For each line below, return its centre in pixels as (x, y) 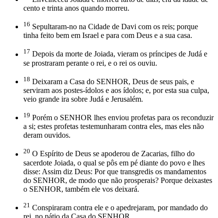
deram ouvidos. (47, 135)
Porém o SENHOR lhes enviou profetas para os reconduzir (122, 118)
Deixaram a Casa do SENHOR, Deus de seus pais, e (112, 81)
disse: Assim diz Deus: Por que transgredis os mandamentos (115, 171)
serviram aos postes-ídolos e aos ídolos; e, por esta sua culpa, (116, 90)
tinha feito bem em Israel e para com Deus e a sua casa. (108, 36)
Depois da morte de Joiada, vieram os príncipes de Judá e (119, 54)
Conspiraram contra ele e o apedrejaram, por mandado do (119, 207)
